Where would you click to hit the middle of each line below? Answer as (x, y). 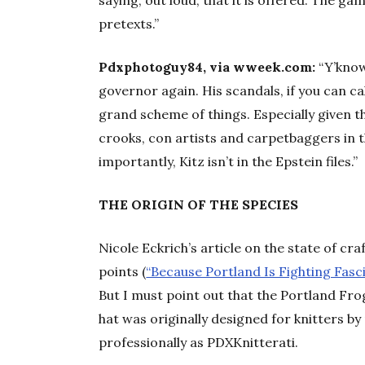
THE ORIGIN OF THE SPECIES (199, 205)
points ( (123, 272)
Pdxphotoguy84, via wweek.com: (207, 67)
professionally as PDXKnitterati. (199, 343)
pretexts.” (129, 24)
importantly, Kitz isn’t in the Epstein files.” (229, 162)
